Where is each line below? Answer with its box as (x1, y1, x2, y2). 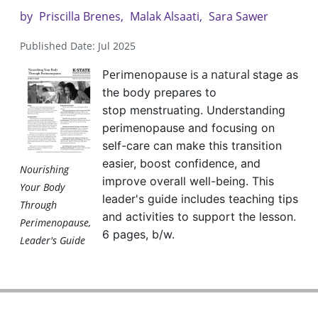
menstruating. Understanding (130, 103, 285, 118)
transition (231, 138, 282, 153)
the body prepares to (102, 85, 216, 100)
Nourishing (20, 163, 69, 177)
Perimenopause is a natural (102, 67, 253, 83)
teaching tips (229, 192, 298, 207)
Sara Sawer (209, 9, 268, 25)
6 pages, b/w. (102, 227, 175, 242)
